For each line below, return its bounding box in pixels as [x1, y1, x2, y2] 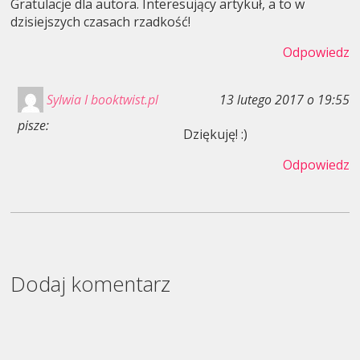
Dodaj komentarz [10, 269, 171, 298]
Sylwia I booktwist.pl [46, 91, 158, 109]
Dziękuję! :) [183, 125, 248, 144]
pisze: [17, 117, 49, 135]
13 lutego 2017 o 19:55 [219, 91, 350, 109]
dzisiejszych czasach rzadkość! [10, 13, 191, 31]
